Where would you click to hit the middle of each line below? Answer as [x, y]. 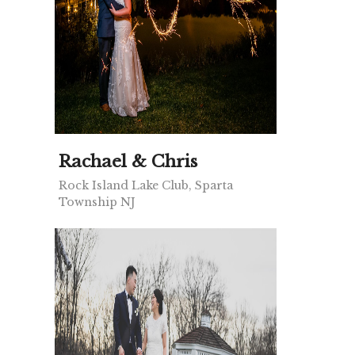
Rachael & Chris [128, 162]
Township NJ [97, 202]
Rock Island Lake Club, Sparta [146, 186]
